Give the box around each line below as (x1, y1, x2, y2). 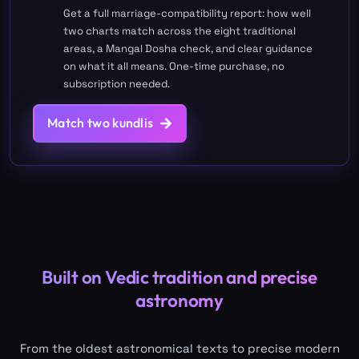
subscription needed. (63, 77, 170, 91)
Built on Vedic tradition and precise (42, 265, 317, 289)
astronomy (135, 288, 224, 313)
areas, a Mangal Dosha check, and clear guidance (63, 42, 313, 56)
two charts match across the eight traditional (63, 24, 296, 38)
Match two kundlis (47, 115, 154, 131)
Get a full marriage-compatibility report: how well (63, 6, 311, 21)
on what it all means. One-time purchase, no (63, 59, 284, 74)
